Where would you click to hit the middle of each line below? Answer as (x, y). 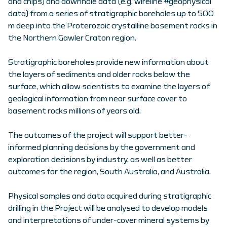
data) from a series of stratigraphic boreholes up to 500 (111, 14)
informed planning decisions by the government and (102, 147)
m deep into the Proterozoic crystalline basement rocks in (113, 26)
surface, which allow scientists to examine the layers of (109, 87)
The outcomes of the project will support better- (98, 135)
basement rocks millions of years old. (74, 111)
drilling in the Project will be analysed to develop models (108, 208)
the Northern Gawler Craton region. (72, 38)
